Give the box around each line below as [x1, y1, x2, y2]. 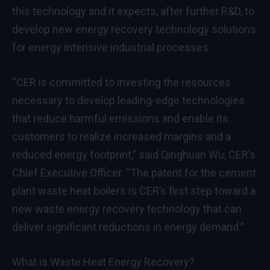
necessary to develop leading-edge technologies [12, 93, 245, 107]
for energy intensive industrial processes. [12, 41, 211, 54]
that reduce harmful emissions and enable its [12, 111, 228, 125]
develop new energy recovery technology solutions [12, 23, 256, 36]
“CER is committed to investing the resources [12, 75, 231, 89]
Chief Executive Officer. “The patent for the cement [12, 166, 256, 179]
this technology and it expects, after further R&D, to [12, 5, 254, 18]
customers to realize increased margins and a [12, 130, 231, 143]
